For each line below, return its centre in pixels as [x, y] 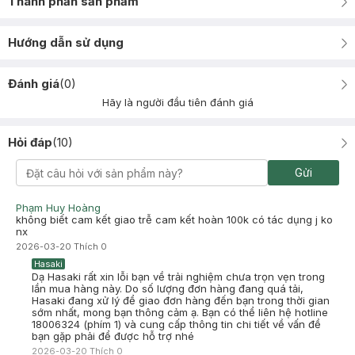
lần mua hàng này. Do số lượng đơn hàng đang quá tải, [168, 288]
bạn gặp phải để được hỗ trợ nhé [113, 336]
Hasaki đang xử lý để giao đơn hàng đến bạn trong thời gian [181, 300]
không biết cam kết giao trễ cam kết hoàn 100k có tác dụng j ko [174, 219]
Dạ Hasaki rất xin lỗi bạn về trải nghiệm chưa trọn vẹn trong [178, 277]
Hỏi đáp [30, 142]
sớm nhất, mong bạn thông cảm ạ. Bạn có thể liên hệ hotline [180, 312]
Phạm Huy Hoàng [58, 208]
